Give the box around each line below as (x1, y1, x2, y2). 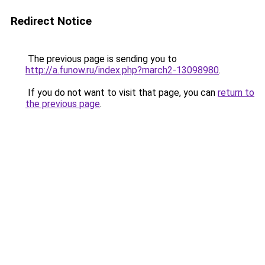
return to (218, 87, 254, 98)
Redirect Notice (11, 14, 92, 28)
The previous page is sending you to (25, 53, 177, 64)
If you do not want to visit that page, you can (25, 87, 218, 98)
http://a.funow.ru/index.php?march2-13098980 (25, 64, 219, 76)
